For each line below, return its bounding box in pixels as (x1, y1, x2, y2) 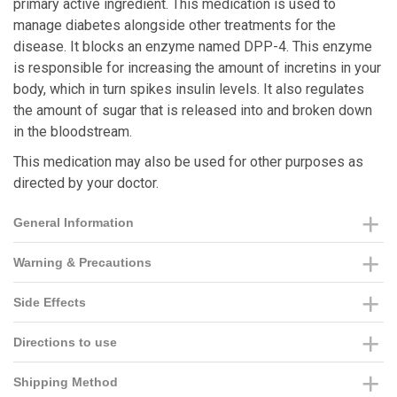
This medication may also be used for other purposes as (13, 153, 363, 170)
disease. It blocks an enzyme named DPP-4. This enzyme (13, 38, 372, 55)
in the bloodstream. (13, 123, 132, 140)
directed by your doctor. (13, 175, 159, 191)
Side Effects (13, 295, 86, 309)
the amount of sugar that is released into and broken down (13, 102, 372, 119)
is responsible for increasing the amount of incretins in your (13, 59, 381, 76)
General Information (13, 215, 134, 230)
